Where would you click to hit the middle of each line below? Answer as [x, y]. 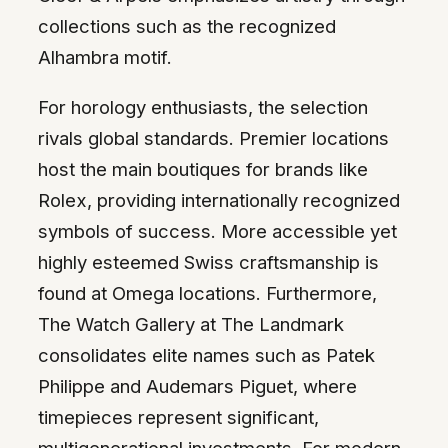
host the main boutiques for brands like [203, 168]
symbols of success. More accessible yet [217, 230]
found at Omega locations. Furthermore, [207, 292]
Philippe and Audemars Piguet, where [197, 385]
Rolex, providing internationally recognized [219, 199]
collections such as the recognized [187, 26]
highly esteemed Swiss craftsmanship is [208, 261]
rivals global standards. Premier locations [213, 137]
